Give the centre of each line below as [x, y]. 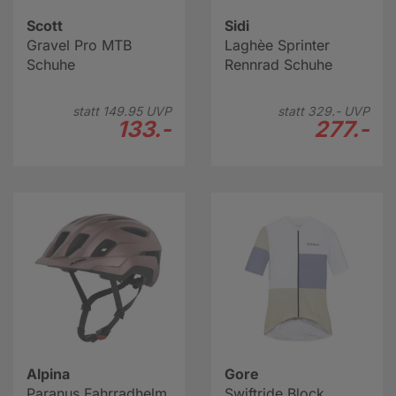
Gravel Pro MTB [79, 45]
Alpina [48, 374]
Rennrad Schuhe [278, 65]
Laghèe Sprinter [277, 45]
